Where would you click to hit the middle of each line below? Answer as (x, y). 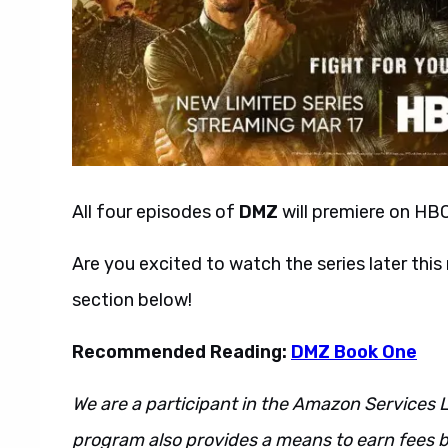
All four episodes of (155, 212)
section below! (132, 300)
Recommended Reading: (181, 352)
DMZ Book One (354, 352)
